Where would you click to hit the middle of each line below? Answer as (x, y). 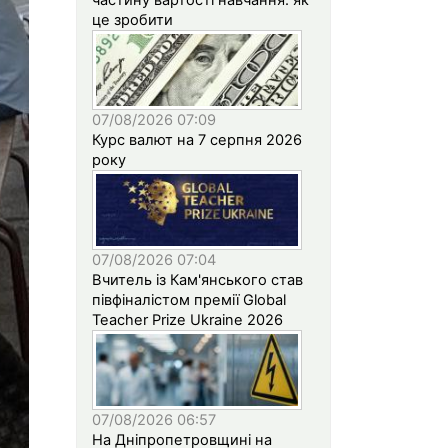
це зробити (132, 19)
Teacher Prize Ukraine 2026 (187, 319)
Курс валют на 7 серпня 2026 (197, 139)
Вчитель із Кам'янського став (197, 279)
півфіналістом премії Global (189, 299)
